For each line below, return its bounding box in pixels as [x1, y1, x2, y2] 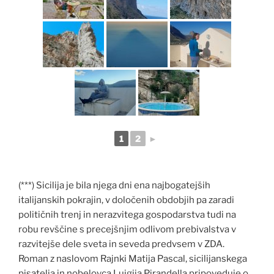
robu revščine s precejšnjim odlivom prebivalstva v [18, 223, 236, 235]
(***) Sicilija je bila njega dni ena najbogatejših [18, 179, 210, 191]
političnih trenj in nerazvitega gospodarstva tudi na [18, 209, 236, 220]
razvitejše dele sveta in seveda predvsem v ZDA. [18, 238, 224, 250]
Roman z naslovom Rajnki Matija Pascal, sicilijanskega [18, 253, 247, 264]
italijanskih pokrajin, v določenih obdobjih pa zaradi [18, 194, 234, 206]
